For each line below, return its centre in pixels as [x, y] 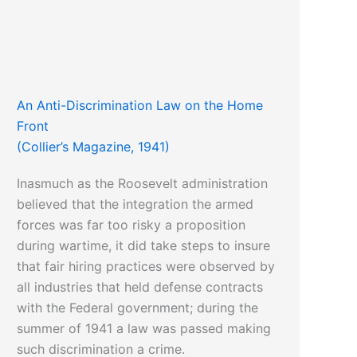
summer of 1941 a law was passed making [144, 329]
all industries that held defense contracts [140, 287]
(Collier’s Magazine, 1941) [94, 147]
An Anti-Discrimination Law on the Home [140, 106]
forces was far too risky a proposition [131, 225]
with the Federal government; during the [138, 308]
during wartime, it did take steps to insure [144, 246]
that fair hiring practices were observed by [146, 267]
